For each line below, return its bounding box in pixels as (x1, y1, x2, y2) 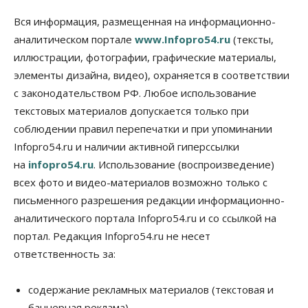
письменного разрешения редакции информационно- (14, 193, 285, 208)
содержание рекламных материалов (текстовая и (28, 283, 274, 297)
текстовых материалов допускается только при (14, 104, 249, 118)
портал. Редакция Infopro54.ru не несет (14, 229, 210, 243)
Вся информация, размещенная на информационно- (14, 14, 276, 29)
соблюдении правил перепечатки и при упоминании (14, 122, 272, 136)
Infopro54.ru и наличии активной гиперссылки (14, 140, 239, 154)
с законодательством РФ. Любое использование (14, 86, 256, 100)
